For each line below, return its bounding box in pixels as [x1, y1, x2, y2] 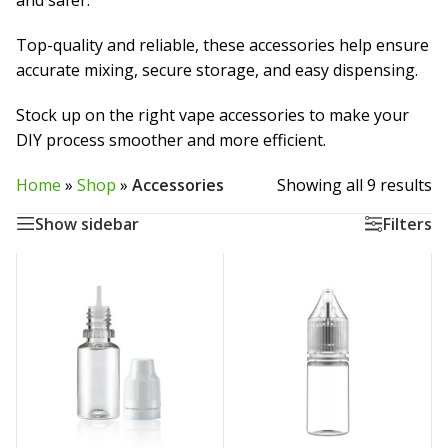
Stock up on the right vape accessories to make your [16, 104, 409, 126]
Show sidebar [35, 212, 139, 235]
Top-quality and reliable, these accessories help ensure [16, 34, 429, 56]
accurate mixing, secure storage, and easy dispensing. [16, 59, 418, 81]
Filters [382, 212, 432, 235]
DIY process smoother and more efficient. [16, 129, 326, 151]
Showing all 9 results [276, 174, 432, 196]
